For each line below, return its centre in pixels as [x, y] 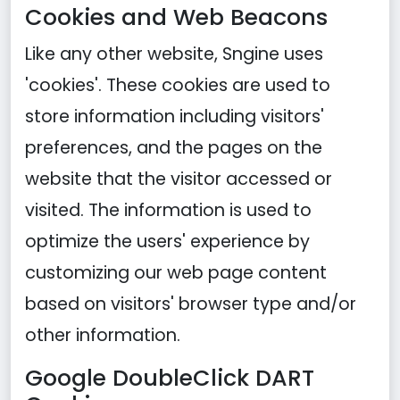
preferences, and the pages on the [174, 148]
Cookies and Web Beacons [176, 17]
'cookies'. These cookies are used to [178, 85]
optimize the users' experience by [167, 242]
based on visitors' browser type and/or [191, 304]
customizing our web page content [176, 273]
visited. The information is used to [168, 210]
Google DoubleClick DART [170, 378]
